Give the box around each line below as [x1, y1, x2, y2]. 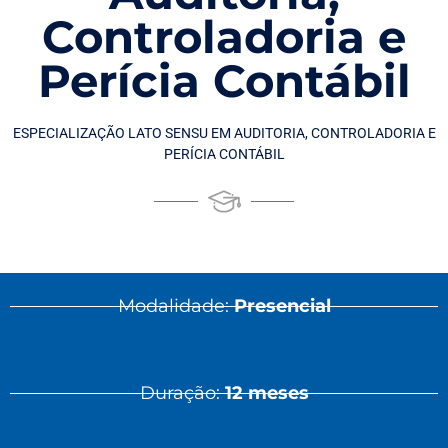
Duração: [139, 382, 225, 404]
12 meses [224, 382, 309, 404]
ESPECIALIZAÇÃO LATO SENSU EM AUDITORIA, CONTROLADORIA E [12, 125, 436, 141]
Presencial [233, 295, 331, 317]
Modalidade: [117, 295, 234, 317]
